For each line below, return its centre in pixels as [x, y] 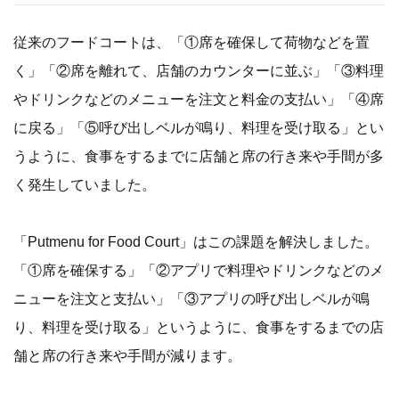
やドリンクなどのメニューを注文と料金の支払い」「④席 [199, 99]
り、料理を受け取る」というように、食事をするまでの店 [199, 327]
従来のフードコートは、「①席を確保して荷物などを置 [191, 42]
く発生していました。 [85, 184]
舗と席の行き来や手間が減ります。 [127, 355]
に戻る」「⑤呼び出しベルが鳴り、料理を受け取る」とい [199, 127]
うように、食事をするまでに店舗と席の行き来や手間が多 [199, 156]
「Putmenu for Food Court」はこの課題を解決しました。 [196, 241]
